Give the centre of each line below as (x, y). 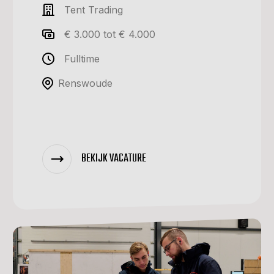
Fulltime (82, 59)
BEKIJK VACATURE (114, 158)
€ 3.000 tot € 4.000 (110, 34)
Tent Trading (94, 10)
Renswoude (85, 83)
